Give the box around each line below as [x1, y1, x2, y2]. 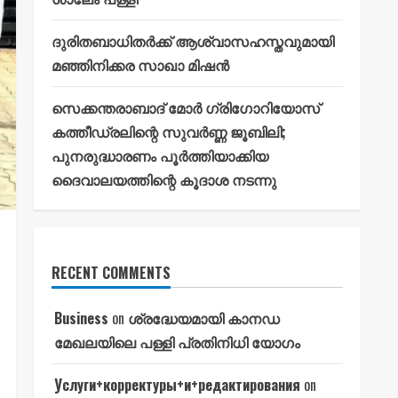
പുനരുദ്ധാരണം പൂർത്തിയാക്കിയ [52, 145, 268, 166]
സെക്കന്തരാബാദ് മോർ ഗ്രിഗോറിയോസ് [52, 97, 320, 118]
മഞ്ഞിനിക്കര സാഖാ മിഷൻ [52, 54, 229, 76]
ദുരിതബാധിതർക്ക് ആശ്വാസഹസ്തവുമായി [52, 30, 334, 52]
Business [54, 307, 108, 329]
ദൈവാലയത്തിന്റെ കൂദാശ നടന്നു [52, 169, 276, 190]
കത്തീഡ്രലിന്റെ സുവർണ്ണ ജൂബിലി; [52, 121, 286, 142]
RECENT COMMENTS [52, 262, 171, 283]
